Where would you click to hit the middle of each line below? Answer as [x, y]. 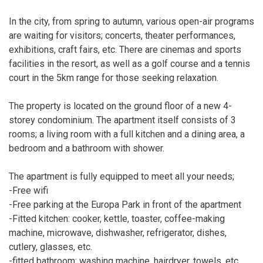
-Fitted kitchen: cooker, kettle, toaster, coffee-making [117, 219]
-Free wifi [28, 190]
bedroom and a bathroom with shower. [87, 148]
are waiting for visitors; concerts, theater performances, [122, 36]
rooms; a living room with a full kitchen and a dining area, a [127, 134]
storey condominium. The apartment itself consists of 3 [122, 120]
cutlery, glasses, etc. [50, 247]
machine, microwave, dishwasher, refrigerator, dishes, [118, 233]
